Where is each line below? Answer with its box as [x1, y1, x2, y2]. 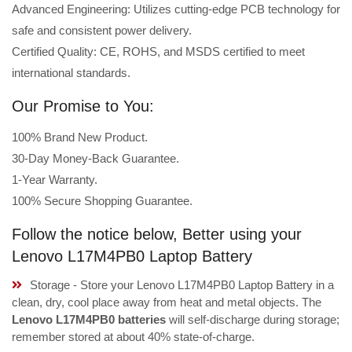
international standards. [12, 66, 130, 80]
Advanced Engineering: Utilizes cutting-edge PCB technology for [12, 2, 340, 16]
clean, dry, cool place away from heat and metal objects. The [12, 295, 321, 310]
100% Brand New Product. [12, 130, 148, 145]
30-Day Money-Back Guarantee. [12, 152, 179, 166]
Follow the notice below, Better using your [12, 225, 302, 244]
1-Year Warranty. [12, 173, 97, 187]
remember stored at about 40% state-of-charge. [12, 330, 255, 344]
